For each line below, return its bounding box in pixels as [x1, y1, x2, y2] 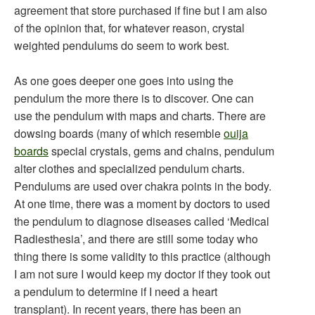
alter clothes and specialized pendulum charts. [14, 160, 245, 176]
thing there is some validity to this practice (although [14, 248, 271, 264]
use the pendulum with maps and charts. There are [14, 108, 266, 124]
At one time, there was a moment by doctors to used [14, 195, 270, 212]
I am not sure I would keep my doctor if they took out [14, 266, 270, 282]
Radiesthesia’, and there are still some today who [14, 231, 258, 247]
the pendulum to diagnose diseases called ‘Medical [14, 213, 269, 229]
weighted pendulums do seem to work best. [14, 37, 229, 53]
